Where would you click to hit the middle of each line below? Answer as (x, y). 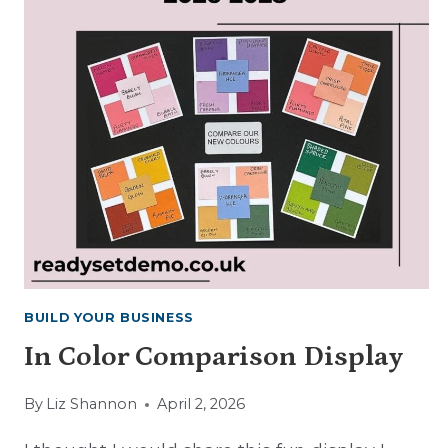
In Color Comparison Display (214, 356)
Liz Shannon (92, 404)
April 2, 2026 (201, 404)
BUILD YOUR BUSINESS (109, 318)
